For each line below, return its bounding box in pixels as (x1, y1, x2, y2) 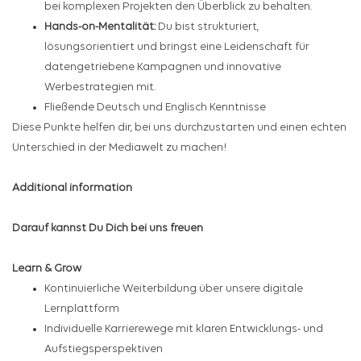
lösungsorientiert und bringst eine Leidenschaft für (44, 41, 309, 54)
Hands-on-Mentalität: (44, 21, 156, 34)
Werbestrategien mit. (44, 81, 156, 94)
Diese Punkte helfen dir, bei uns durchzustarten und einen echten (12, 122, 346, 135)
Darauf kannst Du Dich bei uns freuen (12, 222, 203, 235)
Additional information (12, 182, 132, 195)
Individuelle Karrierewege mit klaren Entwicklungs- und (44, 323, 323, 336)
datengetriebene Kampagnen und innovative (44, 61, 281, 74)
